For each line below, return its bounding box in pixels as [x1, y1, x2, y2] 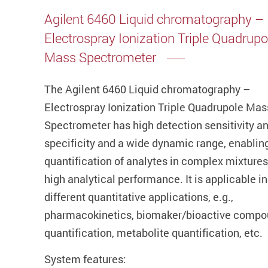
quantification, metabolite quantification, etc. [44, 226, 263, 240]
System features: [44, 252, 126, 267]
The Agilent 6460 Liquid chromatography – [44, 82, 250, 97]
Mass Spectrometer [44, 48, 156, 66]
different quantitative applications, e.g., [44, 190, 233, 205]
